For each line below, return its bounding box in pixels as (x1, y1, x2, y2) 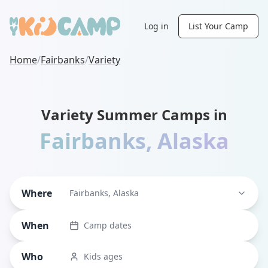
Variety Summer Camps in (41, 105, 227, 124)
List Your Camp (188, 20, 248, 32)
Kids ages (84, 251, 123, 263)
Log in (144, 20, 169, 32)
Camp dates (84, 220, 132, 232)
